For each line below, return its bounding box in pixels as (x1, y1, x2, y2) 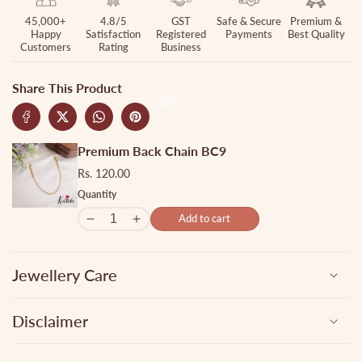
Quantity (77, 187, 116, 200)
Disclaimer (12, 310, 88, 330)
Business (160, 40, 201, 53)
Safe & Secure (216, 14, 281, 27)
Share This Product (12, 79, 122, 95)
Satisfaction (86, 27, 141, 40)
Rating (98, 40, 128, 53)
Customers (20, 40, 72, 53)
